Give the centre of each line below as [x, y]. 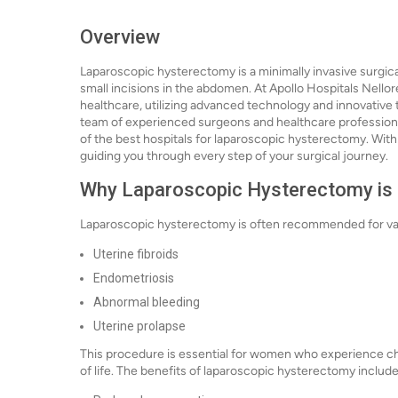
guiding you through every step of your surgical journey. [234, 156]
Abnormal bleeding [147, 302]
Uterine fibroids [136, 254]
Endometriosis [134, 278]
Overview [120, 37]
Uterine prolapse [139, 326]
